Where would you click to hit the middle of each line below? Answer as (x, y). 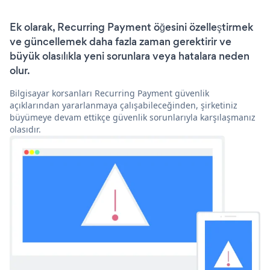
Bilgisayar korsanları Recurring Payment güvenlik (109, 93)
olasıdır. (25, 130)
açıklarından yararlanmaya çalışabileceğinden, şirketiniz (124, 105)
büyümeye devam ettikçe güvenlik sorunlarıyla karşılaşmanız (133, 118)
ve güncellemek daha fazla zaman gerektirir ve (121, 42)
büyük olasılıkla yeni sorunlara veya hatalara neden (130, 56)
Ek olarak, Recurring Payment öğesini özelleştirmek (131, 27)
